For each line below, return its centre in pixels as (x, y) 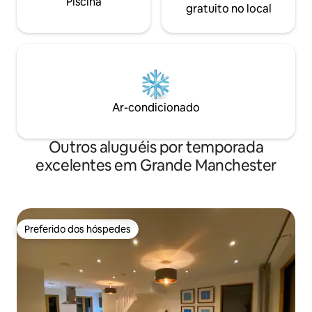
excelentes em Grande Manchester (156, 166)
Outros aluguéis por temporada (156, 148)
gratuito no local (228, 9)
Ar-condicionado (156, 108)
